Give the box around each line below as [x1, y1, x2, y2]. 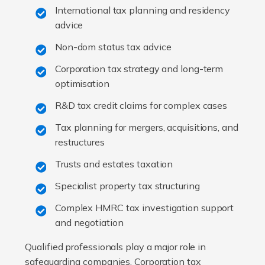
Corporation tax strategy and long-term [54, 63, 224, 75]
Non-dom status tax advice [54, 41, 172, 53]
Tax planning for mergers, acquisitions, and [54, 121, 238, 134]
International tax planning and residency [54, 4, 230, 17]
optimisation [54, 77, 109, 90]
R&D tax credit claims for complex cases [54, 99, 228, 112]
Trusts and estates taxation [54, 158, 173, 170]
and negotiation [54, 216, 124, 229]
